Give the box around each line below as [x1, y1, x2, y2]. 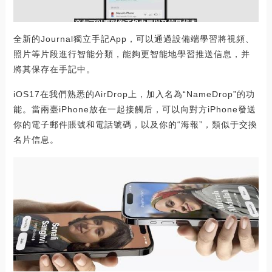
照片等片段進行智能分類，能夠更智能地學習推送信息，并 [13, 49, 250, 59]
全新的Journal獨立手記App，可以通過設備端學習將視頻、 [13, 33, 254, 44]
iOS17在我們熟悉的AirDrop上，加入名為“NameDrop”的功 [13, 89, 255, 99]
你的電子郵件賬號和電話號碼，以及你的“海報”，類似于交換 [13, 119, 257, 129]
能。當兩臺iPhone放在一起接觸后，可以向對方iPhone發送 [13, 104, 256, 114]
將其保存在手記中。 [13, 64, 95, 74]
